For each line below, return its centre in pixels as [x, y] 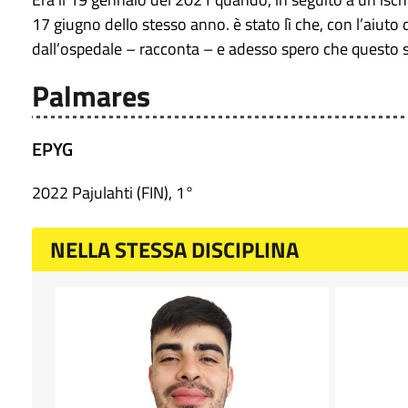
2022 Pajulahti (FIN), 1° [113, 193]
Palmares [91, 96]
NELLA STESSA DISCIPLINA [174, 250]
